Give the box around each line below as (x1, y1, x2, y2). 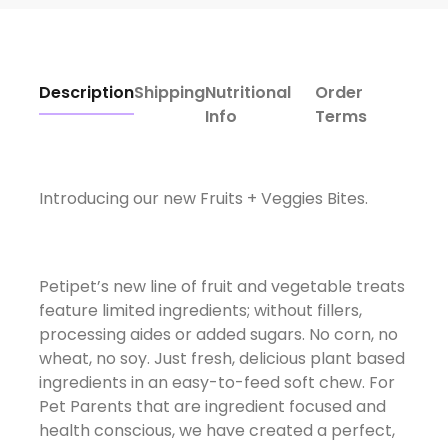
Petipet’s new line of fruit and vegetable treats (38, 274, 405, 298)
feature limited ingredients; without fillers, (38, 298, 362, 322)
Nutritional (204, 80, 291, 104)
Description (38, 80, 134, 104)
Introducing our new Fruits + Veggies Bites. (38, 186, 372, 210)
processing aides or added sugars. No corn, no (38, 322, 398, 346)
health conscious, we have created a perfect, (38, 418, 395, 442)
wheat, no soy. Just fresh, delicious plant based (38, 346, 405, 370)
